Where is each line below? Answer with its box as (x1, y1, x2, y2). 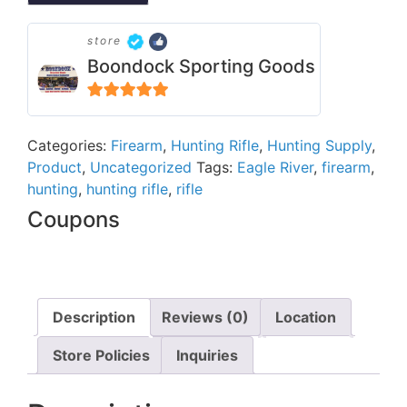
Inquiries (176, 346, 238, 365)
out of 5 (94, 104, 144, 119)
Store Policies (53, 346, 150, 365)
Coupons (27, 206, 120, 233)
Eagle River (237, 158, 313, 177)
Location (275, 308, 336, 327)
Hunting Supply (267, 136, 372, 155)
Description (53, 308, 135, 327)
